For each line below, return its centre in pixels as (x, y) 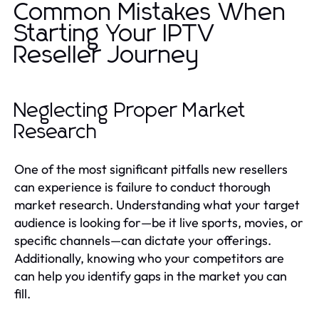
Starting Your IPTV (115, 34)
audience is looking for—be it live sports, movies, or (159, 222)
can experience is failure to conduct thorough (142, 187)
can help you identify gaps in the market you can (151, 276)
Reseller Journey (107, 55)
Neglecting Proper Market (130, 111)
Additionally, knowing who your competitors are (149, 258)
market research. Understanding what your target (157, 204)
